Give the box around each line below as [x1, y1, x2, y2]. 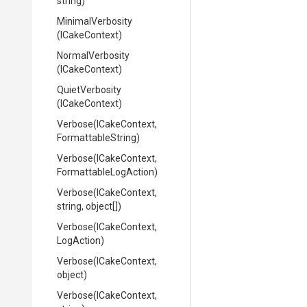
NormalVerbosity [57, 50, 130, 61]
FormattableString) [57, 132, 140, 143]
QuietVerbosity [57, 84, 121, 95]
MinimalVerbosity [57, 16, 132, 27]
